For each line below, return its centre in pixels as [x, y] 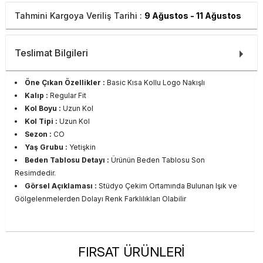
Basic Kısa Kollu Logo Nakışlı [155, 82]
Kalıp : [36, 95]
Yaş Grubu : [46, 147]
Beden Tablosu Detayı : [67, 160]
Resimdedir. [35, 173]
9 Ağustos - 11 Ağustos [193, 15]
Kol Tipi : [41, 121]
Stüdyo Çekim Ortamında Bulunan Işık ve [167, 186]
